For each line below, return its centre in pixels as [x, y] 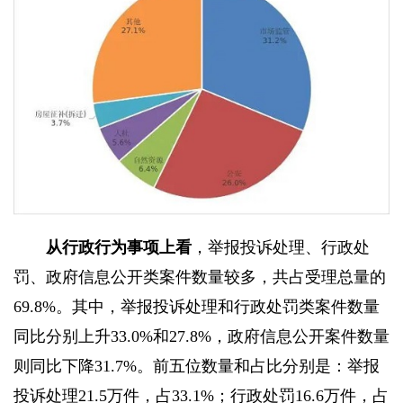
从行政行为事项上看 [119, 247]
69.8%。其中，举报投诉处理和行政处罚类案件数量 [197, 306]
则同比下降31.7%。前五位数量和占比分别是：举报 [197, 366]
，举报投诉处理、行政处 [281, 247]
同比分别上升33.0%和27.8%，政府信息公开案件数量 [201, 336]
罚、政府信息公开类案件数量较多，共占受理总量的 [200, 277]
